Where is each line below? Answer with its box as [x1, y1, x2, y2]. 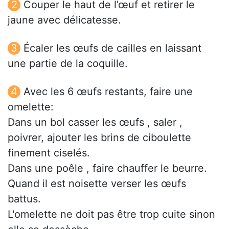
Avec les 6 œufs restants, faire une [24, 85, 193, 98]
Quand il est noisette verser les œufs [8, 177, 186, 190]
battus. [8, 193, 41, 205]
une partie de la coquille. [8, 57, 128, 70]
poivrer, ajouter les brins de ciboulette [8, 131, 191, 144]
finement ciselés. [8, 147, 90, 159]
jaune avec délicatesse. [8, 14, 121, 27]
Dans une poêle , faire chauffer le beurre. [8, 162, 207, 175]
